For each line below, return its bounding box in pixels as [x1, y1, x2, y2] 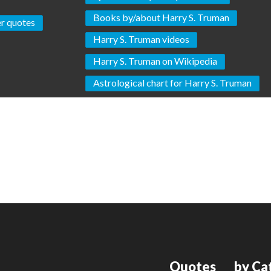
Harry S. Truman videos [93, 33, 190, 45]
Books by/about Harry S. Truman [93, 11, 230, 24]
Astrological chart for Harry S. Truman [93, 77, 252, 89]
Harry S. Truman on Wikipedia [93, 55, 218, 67]
